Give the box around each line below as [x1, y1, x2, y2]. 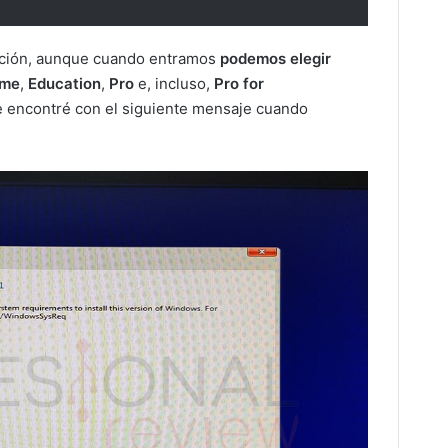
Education [28, 74, 101, 94]
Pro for [214, 74, 264, 94]
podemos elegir [216, 49, 331, 69]
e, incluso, [134, 74, 214, 94]
